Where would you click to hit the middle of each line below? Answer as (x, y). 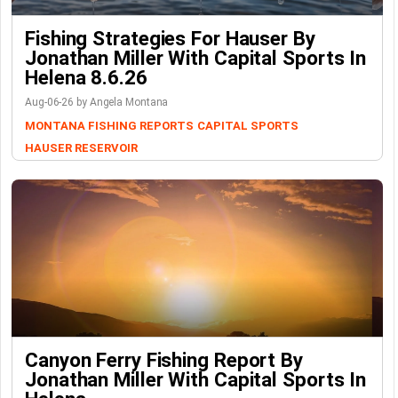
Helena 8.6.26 (86, 78)
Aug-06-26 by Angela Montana (97, 103)
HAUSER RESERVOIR (81, 148)
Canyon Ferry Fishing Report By (164, 360)
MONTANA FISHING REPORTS (109, 126)
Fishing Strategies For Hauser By (170, 39)
